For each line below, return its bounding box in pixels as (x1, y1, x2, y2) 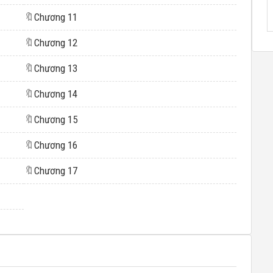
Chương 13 (34, 62, 77, 74)
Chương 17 (34, 165, 77, 177)
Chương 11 (34, 11, 77, 23)
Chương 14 (34, 88, 77, 100)
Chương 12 (34, 37, 77, 49)
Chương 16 (34, 139, 77, 151)
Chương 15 (34, 113, 77, 126)
